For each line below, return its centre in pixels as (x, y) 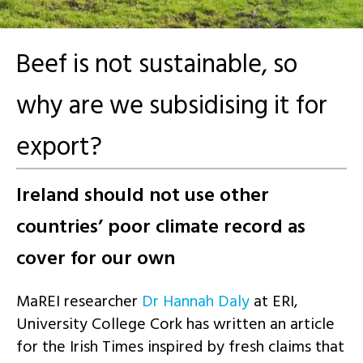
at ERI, (276, 301)
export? (59, 146)
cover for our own (96, 258)
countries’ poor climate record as (161, 226)
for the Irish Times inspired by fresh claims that (180, 346)
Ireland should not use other (143, 194)
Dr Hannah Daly (198, 301)
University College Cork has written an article (175, 324)
